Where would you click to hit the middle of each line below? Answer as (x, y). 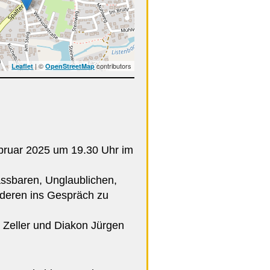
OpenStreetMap (70, 66)
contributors (113, 66)
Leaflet (23, 66)
